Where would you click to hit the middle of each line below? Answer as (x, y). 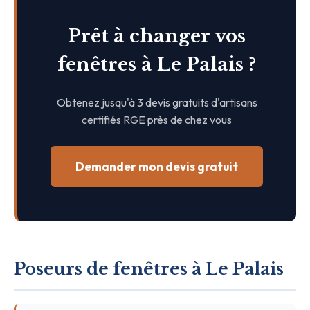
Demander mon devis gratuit (157, 166)
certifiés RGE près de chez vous (157, 119)
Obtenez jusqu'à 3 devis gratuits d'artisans (157, 102)
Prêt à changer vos (157, 36)
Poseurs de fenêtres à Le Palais (149, 268)
